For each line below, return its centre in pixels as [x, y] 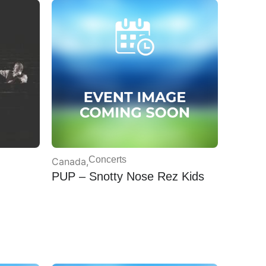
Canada [69, 160]
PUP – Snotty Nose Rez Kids [128, 175]
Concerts [107, 158]
